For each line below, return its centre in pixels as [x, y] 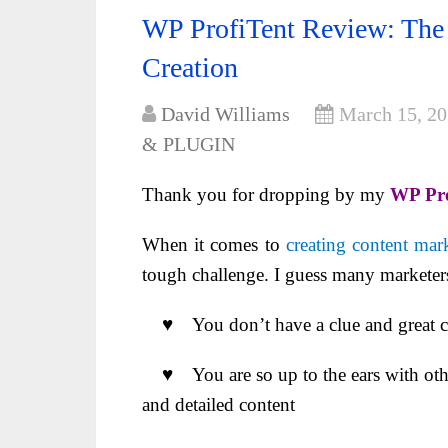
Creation [190, 67]
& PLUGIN [188, 144]
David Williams [225, 114]
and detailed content [218, 404]
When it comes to [214, 244]
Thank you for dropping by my [266, 194]
